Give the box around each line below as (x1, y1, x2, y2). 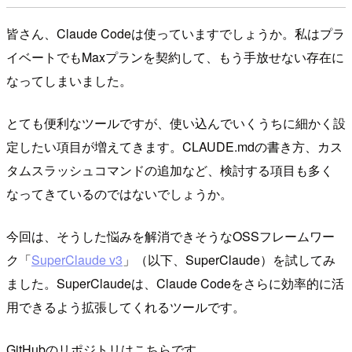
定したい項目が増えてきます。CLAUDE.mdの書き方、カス (6, 137, 343, 156)
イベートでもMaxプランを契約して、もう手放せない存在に (6, 47, 344, 66)
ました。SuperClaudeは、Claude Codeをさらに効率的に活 (6, 273, 344, 292)
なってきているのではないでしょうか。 (6, 184, 233, 203)
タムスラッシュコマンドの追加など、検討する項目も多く (6, 160, 333, 179)
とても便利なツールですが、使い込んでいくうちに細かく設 (6, 113, 346, 132)
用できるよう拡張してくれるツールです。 (6, 297, 245, 316)
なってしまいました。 (6, 71, 132, 90)
